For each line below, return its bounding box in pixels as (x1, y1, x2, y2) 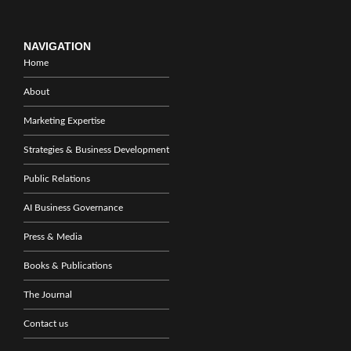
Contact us (24, 318, 68, 328)
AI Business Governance (24, 202, 123, 212)
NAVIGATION (24, 39, 91, 52)
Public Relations (24, 173, 90, 183)
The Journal (24, 289, 72, 299)
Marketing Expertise (24, 115, 105, 125)
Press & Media (24, 231, 82, 241)
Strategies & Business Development (24, 144, 169, 154)
